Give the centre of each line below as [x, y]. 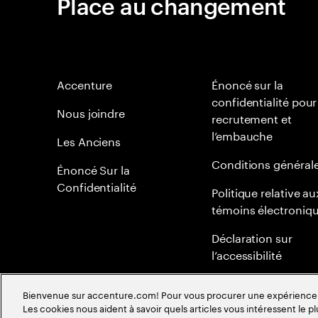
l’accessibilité [247, 254]
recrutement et [252, 117]
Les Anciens [89, 140]
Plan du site [242, 282]
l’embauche [242, 135]
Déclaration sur [252, 237]
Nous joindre [91, 112]
